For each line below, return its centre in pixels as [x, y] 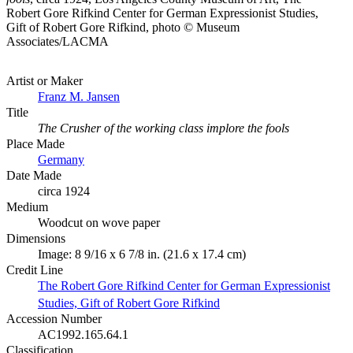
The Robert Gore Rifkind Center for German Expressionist [184, 286]
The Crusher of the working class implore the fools [163, 128]
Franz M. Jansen [79, 97]
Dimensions [36, 238]
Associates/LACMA [58, 41]
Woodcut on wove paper [99, 223]
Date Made [34, 175]
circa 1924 [64, 191]
